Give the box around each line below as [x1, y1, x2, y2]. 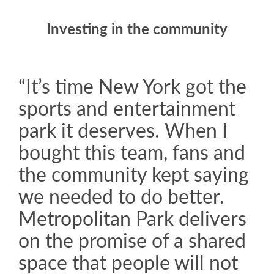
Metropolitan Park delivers [18, 204, 246, 232]
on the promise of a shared [18, 226, 246, 254]
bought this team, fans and [18, 138, 245, 166]
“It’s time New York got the [18, 72, 246, 100]
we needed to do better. [18, 182, 224, 210]
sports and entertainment [18, 94, 235, 122]
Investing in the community [46, 18, 228, 39]
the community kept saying [18, 160, 249, 188]
